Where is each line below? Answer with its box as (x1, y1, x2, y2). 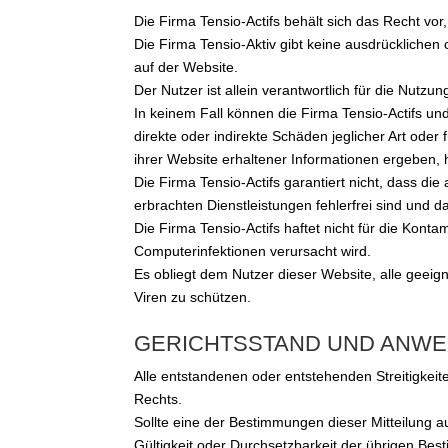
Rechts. (134, 391, 183, 408)
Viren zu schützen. (134, 289, 252, 306)
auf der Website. (134, 59, 239, 76)
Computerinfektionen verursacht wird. (134, 243, 372, 260)
